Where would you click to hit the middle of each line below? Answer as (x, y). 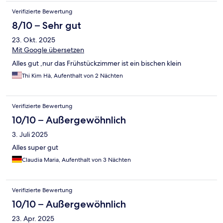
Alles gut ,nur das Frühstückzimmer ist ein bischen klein (97, 63)
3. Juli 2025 (30, 134)
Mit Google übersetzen (48, 50)
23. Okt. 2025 (34, 40)
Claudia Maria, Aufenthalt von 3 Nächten (76, 160)
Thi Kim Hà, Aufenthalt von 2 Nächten (72, 75)
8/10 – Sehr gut (47, 25)
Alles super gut (35, 147)
